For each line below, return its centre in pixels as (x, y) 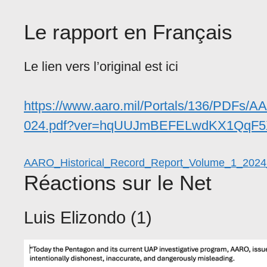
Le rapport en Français (128, 32)
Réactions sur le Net (118, 183)
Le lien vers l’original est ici (101, 67)
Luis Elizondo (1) (88, 218)
